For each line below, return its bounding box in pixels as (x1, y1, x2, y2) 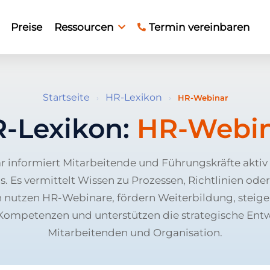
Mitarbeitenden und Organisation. (48, 226, 222, 239)
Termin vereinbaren (149, 20, 250, 33)
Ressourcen (54, 20, 113, 33)
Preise (11, 20, 42, 33)
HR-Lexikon (105, 92, 162, 103)
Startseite (42, 92, 90, 103)
